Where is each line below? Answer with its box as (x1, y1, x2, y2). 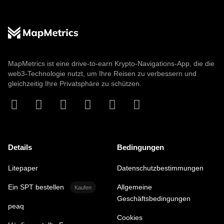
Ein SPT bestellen (8, 183, 64, 191)
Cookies (117, 213, 142, 221)
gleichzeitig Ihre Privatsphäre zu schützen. (8, 79, 141, 87)
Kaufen (74, 184, 91, 190)
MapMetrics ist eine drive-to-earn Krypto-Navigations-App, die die (8, 59, 214, 67)
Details (8, 143, 32, 151)
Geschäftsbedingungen (117, 194, 190, 202)
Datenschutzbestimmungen (117, 164, 203, 172)
